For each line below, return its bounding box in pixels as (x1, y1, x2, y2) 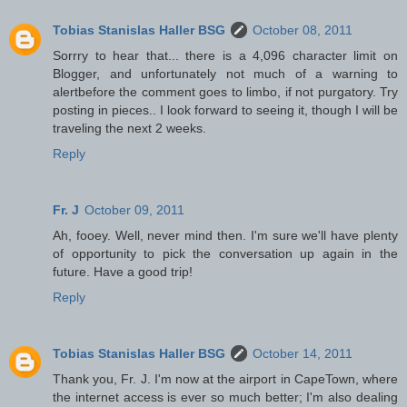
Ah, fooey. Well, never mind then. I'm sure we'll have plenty (53, 227, 398, 243)
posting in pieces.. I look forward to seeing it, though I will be (53, 102, 398, 117)
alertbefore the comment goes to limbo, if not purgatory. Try (53, 84, 398, 99)
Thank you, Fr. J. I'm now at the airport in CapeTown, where (53, 371, 398, 386)
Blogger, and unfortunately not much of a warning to (53, 65, 398, 81)
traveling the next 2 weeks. (53, 120, 206, 135)
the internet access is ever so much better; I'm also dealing (53, 389, 398, 404)
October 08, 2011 (253, 22, 352, 37)
